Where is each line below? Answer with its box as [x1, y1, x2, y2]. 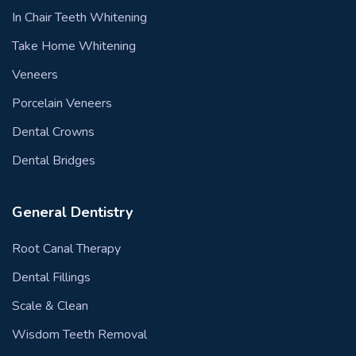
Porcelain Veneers [12, 94, 112, 112]
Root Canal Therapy [12, 239, 121, 257]
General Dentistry [12, 202, 133, 222]
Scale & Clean [12, 296, 88, 315]
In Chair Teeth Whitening [12, 8, 147, 26]
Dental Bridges [12, 151, 95, 169]
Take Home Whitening [12, 37, 136, 55]
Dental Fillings [12, 268, 91, 286]
